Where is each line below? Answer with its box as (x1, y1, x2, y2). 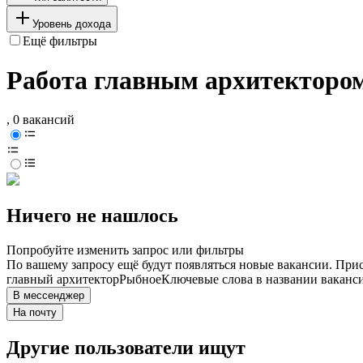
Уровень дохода (32, 17, 111, 30)
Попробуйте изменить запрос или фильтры (6, 243, 244, 258)
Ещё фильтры (23, 33, 97, 48)
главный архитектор (6, 272, 119, 287)
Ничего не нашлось (6, 205, 178, 227)
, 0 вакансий (6, 113, 75, 127)
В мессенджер (13, 289, 84, 302)
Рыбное (119, 272, 161, 287)
